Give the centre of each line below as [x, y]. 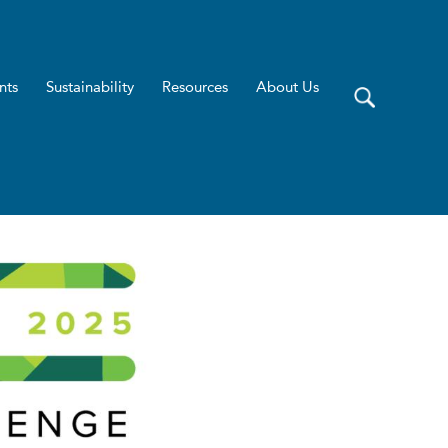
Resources [194, 88]
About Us [287, 88]
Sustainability [89, 88]
